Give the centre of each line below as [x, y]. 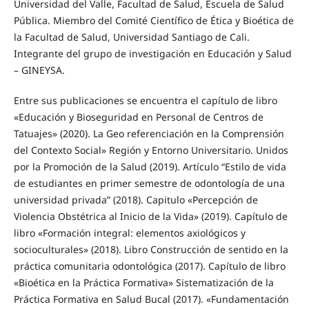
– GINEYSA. [39, 70]
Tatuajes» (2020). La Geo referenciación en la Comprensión [149, 134]
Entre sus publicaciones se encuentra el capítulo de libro [145, 101]
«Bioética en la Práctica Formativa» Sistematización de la [143, 283]
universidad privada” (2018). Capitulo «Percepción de [136, 200]
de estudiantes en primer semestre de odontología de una [149, 183]
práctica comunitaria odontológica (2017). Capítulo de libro [149, 266]
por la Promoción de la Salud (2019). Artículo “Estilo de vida [150, 167]
